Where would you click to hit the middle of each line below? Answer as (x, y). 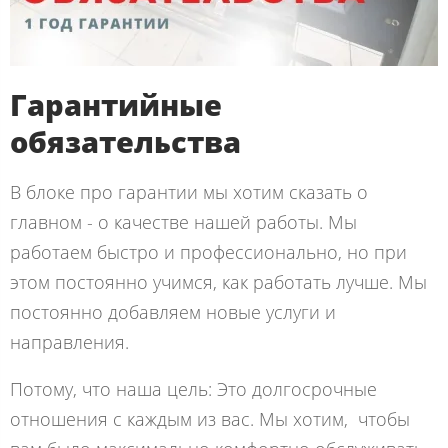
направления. (69, 342)
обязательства (125, 142)
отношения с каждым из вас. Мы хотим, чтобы (210, 419)
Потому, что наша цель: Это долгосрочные (193, 389)
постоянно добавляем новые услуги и (173, 312)
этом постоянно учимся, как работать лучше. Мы (218, 282)
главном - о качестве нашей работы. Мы (183, 222)
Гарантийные (116, 105)
